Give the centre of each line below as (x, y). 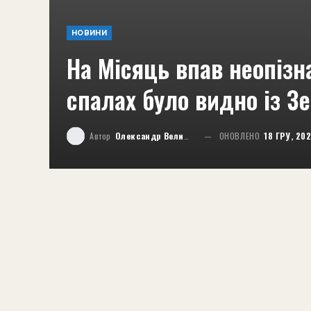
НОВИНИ (89, 33)
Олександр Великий (150, 136)
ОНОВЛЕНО (241, 136)
